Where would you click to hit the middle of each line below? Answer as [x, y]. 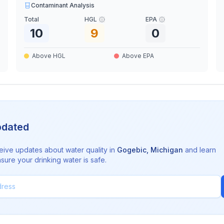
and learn [199, 150]
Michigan [167, 150]
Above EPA [138, 56]
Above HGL [49, 56]
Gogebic [132, 150]
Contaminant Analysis [63, 5]
